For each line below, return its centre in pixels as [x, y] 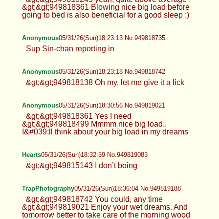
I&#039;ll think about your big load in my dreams [105, 131]
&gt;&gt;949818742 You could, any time [94, 199]
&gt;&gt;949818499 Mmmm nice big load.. [94, 124]
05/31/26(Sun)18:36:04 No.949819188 [127, 188]
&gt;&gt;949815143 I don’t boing [81, 165]
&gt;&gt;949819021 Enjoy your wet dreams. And [105, 207]
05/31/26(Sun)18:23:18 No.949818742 [112, 71]
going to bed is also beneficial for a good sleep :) [105, 15]
